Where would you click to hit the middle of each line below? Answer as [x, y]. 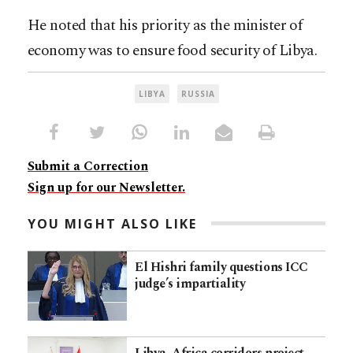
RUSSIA [198, 93]
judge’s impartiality [190, 283]
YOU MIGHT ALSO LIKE [113, 223]
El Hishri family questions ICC [221, 267]
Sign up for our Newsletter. [106, 187]
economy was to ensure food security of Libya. [173, 50]
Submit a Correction [88, 166]
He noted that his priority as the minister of [165, 25]
